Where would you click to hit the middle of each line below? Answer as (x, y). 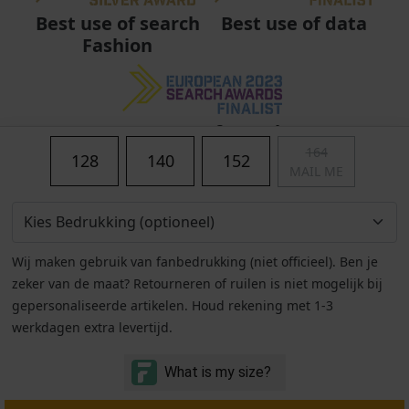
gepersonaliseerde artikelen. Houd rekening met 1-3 (173, 305)
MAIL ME (316, 171)
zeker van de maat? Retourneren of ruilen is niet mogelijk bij (197, 283)
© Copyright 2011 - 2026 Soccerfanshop (216, 390)
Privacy (262, 368)
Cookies (342, 368)
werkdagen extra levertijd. (92, 327)
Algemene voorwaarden (124, 368)
